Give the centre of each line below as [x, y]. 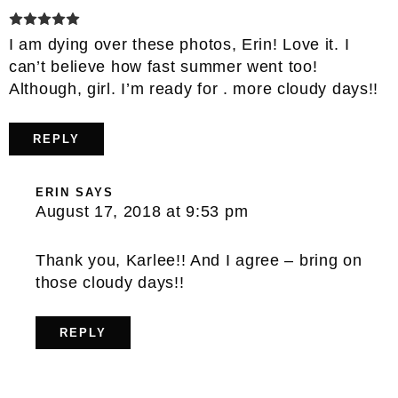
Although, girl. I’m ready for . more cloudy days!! [194, 89]
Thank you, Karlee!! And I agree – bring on [199, 261]
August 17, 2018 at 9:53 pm [142, 212]
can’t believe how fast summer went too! [163, 67]
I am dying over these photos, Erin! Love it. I [179, 45]
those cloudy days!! [110, 283]
